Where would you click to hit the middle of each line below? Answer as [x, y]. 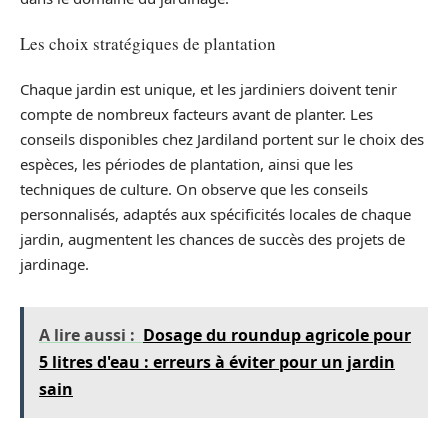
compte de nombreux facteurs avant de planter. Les [196, 113]
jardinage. [54, 263]
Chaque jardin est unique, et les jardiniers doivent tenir [208, 88]
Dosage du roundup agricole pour [277, 334]
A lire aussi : [87, 334]
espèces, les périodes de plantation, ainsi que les [186, 163]
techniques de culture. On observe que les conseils [194, 188]
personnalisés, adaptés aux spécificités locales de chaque [215, 213]
